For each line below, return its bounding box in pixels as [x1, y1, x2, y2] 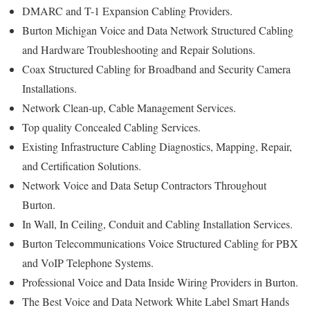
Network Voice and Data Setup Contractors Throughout [22, 177, 266, 192]
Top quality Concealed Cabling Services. [22, 119, 201, 134]
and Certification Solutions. [22, 158, 141, 173]
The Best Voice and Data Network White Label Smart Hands [22, 293, 289, 309]
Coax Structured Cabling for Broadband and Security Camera [22, 61, 291, 76]
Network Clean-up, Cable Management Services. [22, 100, 236, 115]
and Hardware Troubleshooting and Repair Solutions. [22, 42, 255, 57]
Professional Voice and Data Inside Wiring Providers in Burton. [22, 274, 298, 289]
